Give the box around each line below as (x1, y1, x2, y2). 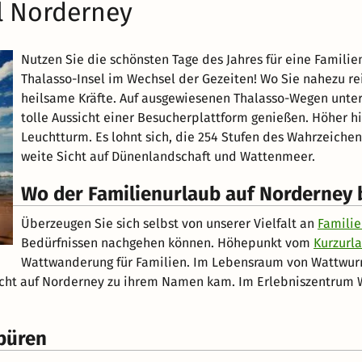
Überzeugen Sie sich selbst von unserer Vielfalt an (21, 215, 318, 231)
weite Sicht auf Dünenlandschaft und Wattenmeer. (21, 148, 315, 164)
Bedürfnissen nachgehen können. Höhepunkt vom (21, 234, 314, 250)
